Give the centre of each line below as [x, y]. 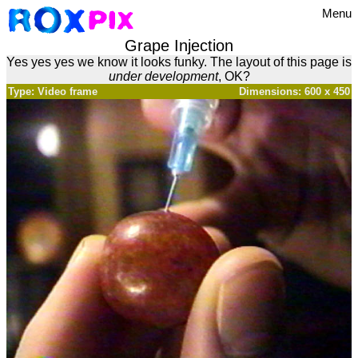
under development [163, 76]
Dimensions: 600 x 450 [294, 91]
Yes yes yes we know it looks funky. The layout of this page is [179, 62]
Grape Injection [179, 46]
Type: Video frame [53, 91]
